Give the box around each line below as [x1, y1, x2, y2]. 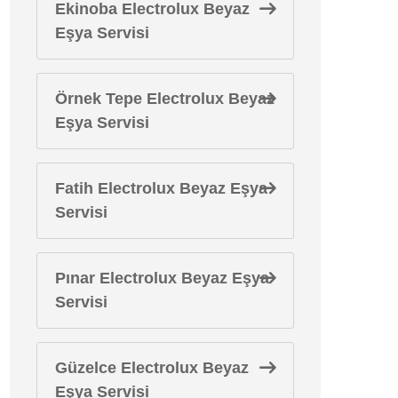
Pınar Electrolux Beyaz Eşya [55, 269, 269, 287]
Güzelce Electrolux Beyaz [55, 359, 249, 377]
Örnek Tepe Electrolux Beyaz [55, 90, 275, 107]
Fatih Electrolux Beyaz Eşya [55, 179, 267, 197]
